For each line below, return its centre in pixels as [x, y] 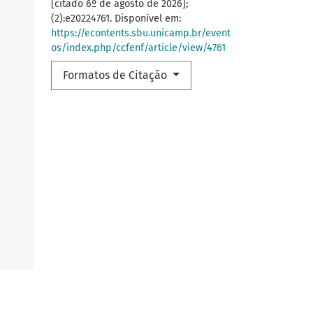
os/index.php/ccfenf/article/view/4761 [138, 48]
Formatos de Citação [116, 75]
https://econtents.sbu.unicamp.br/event [141, 33]
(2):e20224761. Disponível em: [116, 18]
